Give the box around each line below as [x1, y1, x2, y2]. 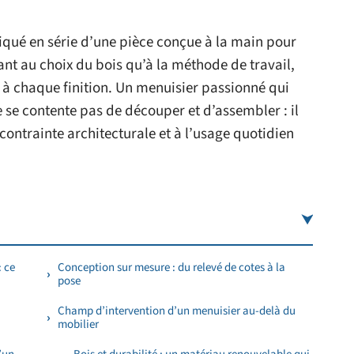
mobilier [58, 316, 99, 333]
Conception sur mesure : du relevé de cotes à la [58, 259, 285, 276]
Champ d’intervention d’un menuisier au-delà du [58, 303, 296, 319]
